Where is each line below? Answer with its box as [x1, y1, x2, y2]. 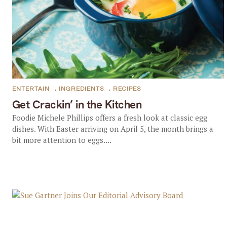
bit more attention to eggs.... [12, 135, 111, 145]
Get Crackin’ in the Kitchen [12, 97, 142, 112]
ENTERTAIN [12, 86, 50, 92]
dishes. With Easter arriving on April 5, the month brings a [12, 124, 213, 134]
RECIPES [112, 86, 141, 92]
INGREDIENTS [58, 86, 104, 92]
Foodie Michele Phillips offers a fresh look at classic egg [12, 112, 207, 123]
